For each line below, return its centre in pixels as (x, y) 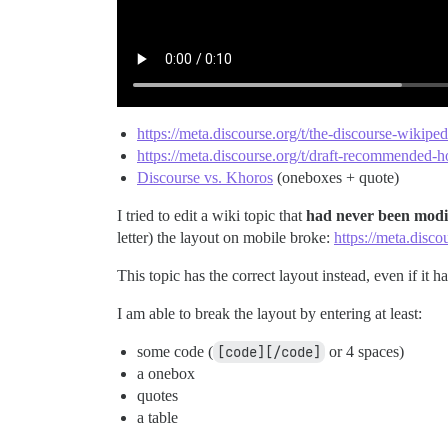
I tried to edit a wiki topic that (211, 216)
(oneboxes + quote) (336, 178)
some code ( (175, 352)
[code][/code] (269, 352)
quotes (157, 396)
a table (157, 418)
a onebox (166, 374)
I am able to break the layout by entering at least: (269, 314)
